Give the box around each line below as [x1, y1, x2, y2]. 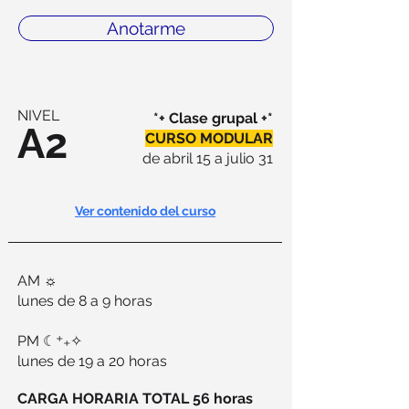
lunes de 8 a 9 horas [17, 292, 152, 309]
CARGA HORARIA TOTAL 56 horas [17, 390, 253, 407]
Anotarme [107, 18, 185, 38]
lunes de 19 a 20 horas [17, 352, 167, 370]
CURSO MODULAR [145, 130, 273, 147]
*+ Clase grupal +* [153, 110, 273, 127]
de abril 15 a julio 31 [142, 150, 273, 167]
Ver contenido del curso [75, 204, 215, 218]
